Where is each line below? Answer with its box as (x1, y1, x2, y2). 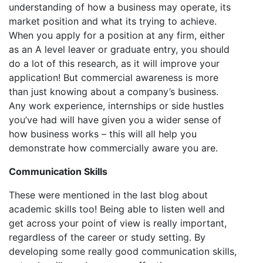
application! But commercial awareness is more (9, 72, 218, 83)
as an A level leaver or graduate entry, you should (9, 43, 230, 55)
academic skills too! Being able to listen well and (9, 203, 225, 215)
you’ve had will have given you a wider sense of (9, 114, 221, 126)
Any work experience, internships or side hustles (9, 100, 224, 112)
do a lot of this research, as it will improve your (9, 58, 220, 69)
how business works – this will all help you (9, 128, 197, 140)
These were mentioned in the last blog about (9, 189, 208, 201)
